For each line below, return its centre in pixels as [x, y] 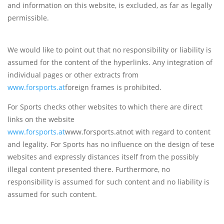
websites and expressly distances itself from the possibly [103, 157]
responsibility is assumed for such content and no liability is [108, 182]
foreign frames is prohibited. [113, 87]
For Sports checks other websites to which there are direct [105, 107]
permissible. [28, 18]
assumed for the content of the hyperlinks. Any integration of [110, 62]
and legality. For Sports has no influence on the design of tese [111, 144]
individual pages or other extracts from [73, 75]
